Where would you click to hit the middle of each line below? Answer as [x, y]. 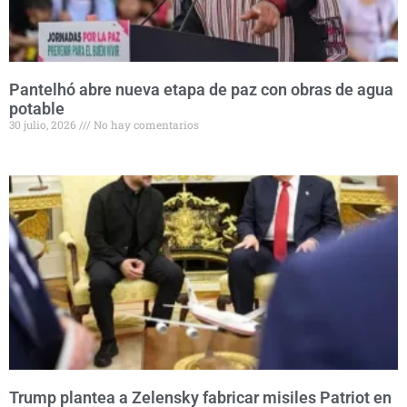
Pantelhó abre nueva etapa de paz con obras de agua [201, 90]
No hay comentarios [145, 125]
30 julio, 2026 [44, 125]
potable [37, 109]
